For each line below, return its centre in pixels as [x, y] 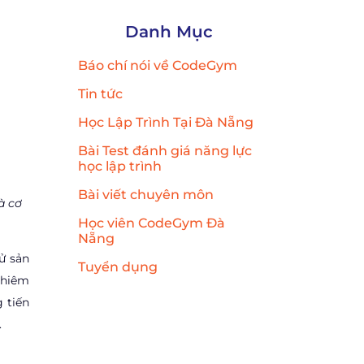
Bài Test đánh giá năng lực [165, 150]
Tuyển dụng [117, 266]
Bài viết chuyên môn [145, 194]
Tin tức [100, 93]
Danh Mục [169, 31]
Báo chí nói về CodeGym [157, 65]
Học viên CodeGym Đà [151, 223]
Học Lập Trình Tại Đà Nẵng [165, 122]
